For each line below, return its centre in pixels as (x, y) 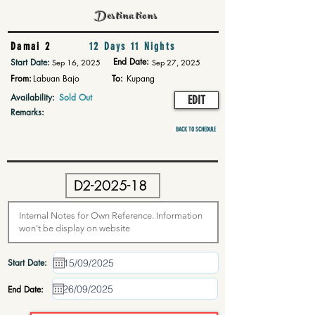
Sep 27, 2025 (176, 62)
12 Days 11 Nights (132, 46)
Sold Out (76, 97)
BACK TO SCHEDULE (196, 129)
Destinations (127, 17)
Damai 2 (31, 46)
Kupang (141, 78)
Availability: (33, 97)
